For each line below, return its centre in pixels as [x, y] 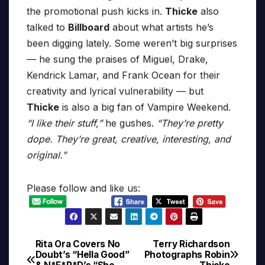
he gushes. [128, 123]
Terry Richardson [191, 244]
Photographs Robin [187, 254]
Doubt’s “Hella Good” [82, 254]
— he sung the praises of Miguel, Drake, [117, 59]
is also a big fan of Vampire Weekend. [145, 107]
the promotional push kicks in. [96, 12]
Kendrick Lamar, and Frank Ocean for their [123, 75]
